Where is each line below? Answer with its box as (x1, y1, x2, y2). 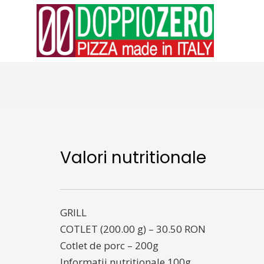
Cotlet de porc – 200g (60, 239, 159, 252)
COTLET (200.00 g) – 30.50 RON (60, 222, 206, 236)
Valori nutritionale (60, 146, 206, 169)
